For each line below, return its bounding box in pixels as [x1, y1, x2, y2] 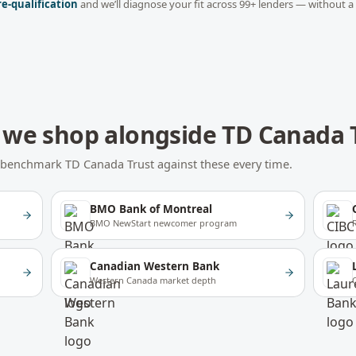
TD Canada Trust [65, 156, 154, 172]
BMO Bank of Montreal [90, 202, 213, 216]
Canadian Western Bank [90, 259, 220, 273]
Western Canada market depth [90, 274, 217, 286]
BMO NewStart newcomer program [90, 217, 238, 229]
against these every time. [154, 156, 292, 172]
